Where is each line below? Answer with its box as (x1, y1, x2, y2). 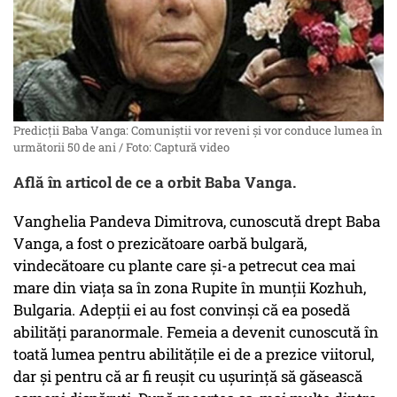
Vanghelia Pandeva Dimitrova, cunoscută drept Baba (13, 211, 380, 232)
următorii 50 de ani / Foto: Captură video (13, 139, 230, 156)
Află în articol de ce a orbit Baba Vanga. (13, 172, 296, 193)
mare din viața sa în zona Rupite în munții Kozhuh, (13, 277, 366, 299)
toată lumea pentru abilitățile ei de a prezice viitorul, (13, 344, 374, 365)
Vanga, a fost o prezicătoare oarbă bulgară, (13, 233, 307, 254)
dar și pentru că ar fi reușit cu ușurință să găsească (13, 366, 362, 387)
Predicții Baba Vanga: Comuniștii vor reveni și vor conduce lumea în (13, 122, 383, 139)
